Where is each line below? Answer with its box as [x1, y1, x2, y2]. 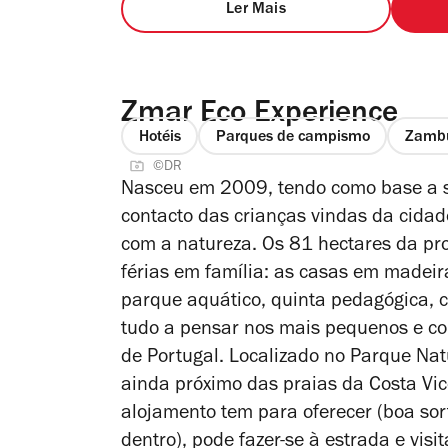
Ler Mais [226, 2, 286, 19]
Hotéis [138, 129, 181, 146]
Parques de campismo [215, 129, 370, 146]
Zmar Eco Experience [121, 100, 399, 132]
